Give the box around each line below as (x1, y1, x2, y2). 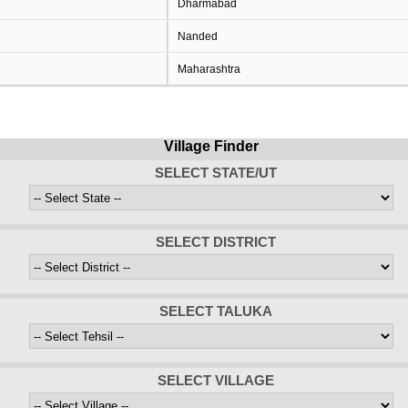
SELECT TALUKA (159, 303, 272, 319)
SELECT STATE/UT (155, 165, 277, 180)
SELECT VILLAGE (158, 372, 274, 388)
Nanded (177, 30, 218, 43)
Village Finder (164, 138, 259, 154)
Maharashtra (177, 63, 240, 76)
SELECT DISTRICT (156, 234, 276, 250)
